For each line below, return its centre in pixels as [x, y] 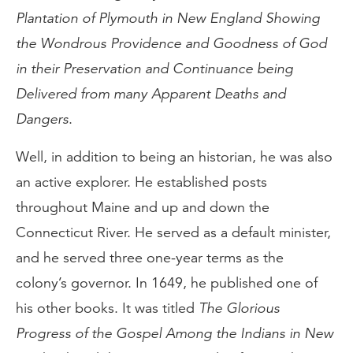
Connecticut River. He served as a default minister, [173, 232]
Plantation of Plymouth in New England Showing [168, 18]
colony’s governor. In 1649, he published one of [167, 283]
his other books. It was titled [107, 308]
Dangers [42, 119]
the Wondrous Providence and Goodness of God [171, 43]
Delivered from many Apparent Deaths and [151, 94]
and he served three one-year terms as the [150, 258]
